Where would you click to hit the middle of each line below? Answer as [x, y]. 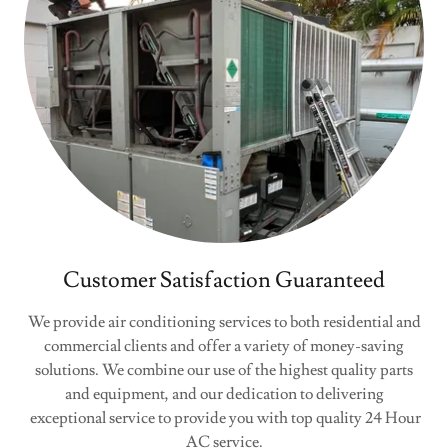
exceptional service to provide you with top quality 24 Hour [224, 418]
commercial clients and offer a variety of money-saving [224, 346]
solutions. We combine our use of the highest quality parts [224, 370]
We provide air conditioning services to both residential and [224, 322]
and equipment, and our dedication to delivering [224, 394]
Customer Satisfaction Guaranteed [224, 280]
